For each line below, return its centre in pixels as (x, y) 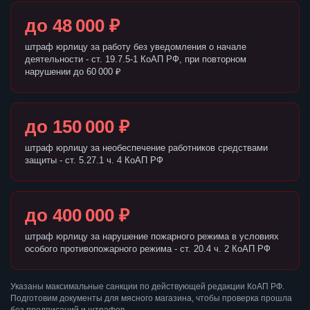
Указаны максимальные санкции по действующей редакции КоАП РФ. (147, 287)
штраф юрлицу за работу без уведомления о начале (136, 47)
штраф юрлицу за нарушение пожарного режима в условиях (152, 237)
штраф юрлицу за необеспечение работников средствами (146, 148)
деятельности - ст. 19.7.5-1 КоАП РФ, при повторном (136, 60)
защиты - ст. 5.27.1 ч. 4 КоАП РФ (94, 161)
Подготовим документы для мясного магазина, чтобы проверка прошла (151, 299)
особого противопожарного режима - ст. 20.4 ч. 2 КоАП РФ (148, 249)
